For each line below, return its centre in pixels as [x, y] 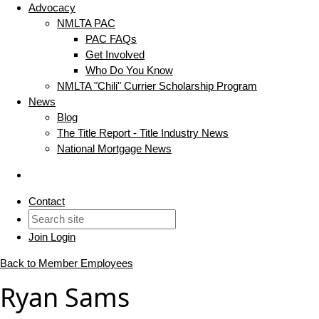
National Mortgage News [114, 149]
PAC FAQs [111, 39]
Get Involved [115, 55]
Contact [47, 202]
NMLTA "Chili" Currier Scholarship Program [157, 86]
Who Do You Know [129, 70]
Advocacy [52, 8]
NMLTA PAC [86, 23]
